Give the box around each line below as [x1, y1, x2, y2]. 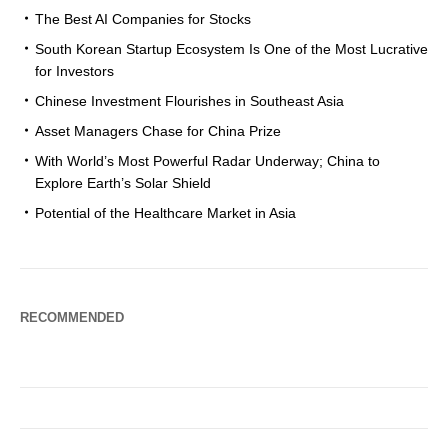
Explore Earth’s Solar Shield [35, 175, 211, 192]
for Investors [35, 63, 114, 80]
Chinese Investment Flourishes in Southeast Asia [35, 93, 344, 110]
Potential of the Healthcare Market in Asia [35, 205, 296, 222]
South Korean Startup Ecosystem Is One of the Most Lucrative [35, 41, 428, 58]
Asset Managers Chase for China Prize [35, 123, 281, 140]
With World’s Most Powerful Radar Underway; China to [35, 153, 380, 170]
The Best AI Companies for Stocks [35, 11, 251, 28]
